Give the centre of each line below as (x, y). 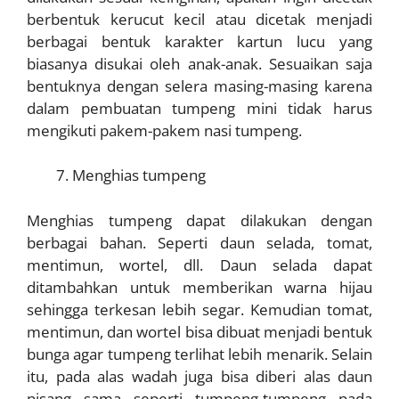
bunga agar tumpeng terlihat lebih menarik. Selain (199, 354)
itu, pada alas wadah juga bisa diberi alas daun (199, 376)
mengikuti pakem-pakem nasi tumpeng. (164, 130)
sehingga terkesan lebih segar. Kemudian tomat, (199, 309)
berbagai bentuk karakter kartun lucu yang (199, 41)
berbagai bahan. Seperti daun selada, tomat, (199, 242)
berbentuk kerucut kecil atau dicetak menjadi (199, 19)
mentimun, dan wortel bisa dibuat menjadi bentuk (199, 331)
